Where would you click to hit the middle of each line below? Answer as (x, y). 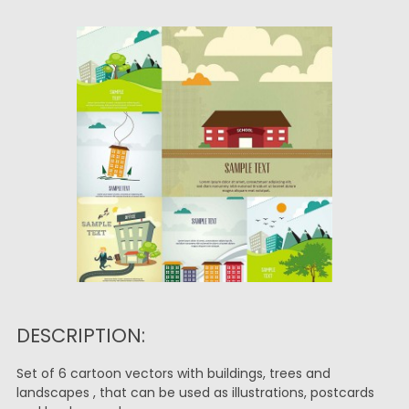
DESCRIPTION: (80, 336)
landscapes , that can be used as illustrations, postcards (195, 393)
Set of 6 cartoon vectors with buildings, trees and (173, 373)
